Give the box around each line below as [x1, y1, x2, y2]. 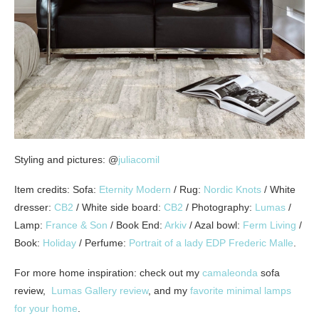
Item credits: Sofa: [14, 183, 99, 195]
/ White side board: [73, 201, 161, 213]
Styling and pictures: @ [14, 153, 118, 165]
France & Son [46, 219, 108, 231]
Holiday [43, 236, 76, 249]
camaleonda [202, 266, 258, 278]
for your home [14, 302, 78, 314]
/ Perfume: [76, 236, 129, 249]
